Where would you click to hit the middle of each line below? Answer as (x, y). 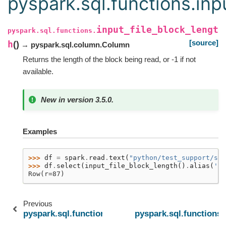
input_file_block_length (131, 166)
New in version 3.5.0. (77, 100)
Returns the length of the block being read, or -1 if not (109, 59)
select (69, 166)
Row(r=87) (46, 174)
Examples (40, 132)
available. (38, 71)
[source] (204, 43)
